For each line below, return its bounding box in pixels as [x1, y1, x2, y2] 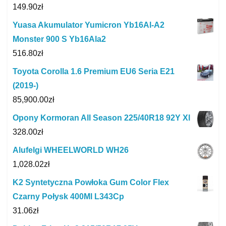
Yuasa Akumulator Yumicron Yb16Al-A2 [13, 21, 164, 30]
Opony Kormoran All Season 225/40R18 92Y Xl [13, 114, 190, 123]
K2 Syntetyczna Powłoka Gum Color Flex [13, 178, 169, 187]
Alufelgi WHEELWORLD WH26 [13, 146, 129, 155]
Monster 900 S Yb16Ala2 [13, 35, 106, 44]
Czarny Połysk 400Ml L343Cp [13, 192, 124, 201]
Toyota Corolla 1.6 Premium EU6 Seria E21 [13, 67, 175, 76]
